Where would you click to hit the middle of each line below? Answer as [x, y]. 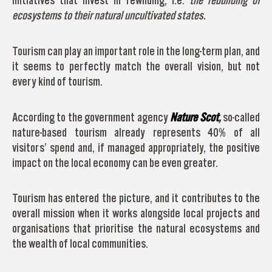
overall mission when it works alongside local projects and [136, 213]
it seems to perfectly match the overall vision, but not [136, 66]
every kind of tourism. [57, 81]
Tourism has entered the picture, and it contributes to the [136, 198]
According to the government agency [90, 117]
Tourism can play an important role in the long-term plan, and [136, 51]
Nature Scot [193, 117]
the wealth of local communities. [80, 244]
